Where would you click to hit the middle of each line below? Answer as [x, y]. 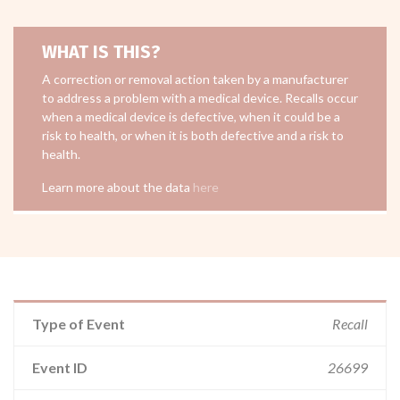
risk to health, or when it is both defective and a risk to [193, 135]
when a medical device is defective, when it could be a [191, 117]
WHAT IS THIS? [101, 52]
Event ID [60, 367]
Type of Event [79, 324]
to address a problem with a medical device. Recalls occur [200, 98]
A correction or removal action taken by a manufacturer [195, 79]
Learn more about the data [117, 187]
